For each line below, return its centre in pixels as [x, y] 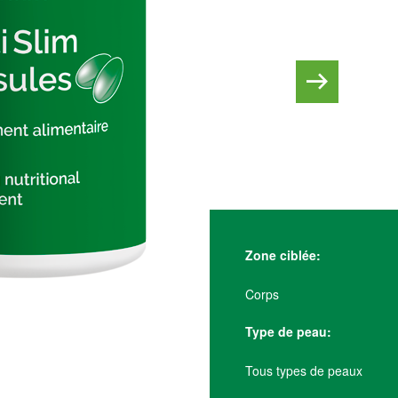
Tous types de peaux [304, 370]
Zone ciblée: [283, 255]
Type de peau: [288, 331]
